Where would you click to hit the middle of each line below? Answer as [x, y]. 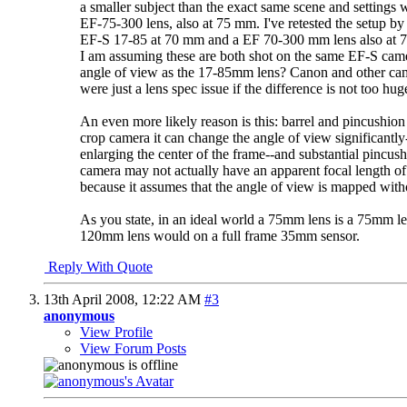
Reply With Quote [99, 266]
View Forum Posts [133, 348]
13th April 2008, [93, 299]
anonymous [79, 315]
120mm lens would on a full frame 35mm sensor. [220, 235]
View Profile [116, 332]
